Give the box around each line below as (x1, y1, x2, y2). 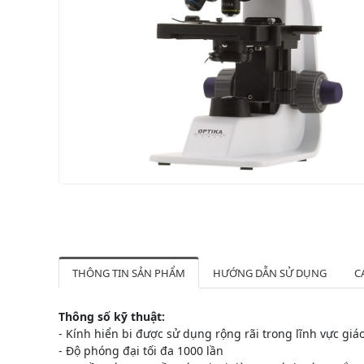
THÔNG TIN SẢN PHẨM (72, 265, 185, 280)
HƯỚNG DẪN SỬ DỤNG (213, 265, 327, 280)
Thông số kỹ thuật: (58, 308, 165, 324)
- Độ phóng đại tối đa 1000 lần (58, 342, 223, 358)
